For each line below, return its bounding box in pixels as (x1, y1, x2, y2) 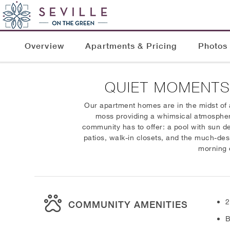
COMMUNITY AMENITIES (68, 198, 188, 210)
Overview (25, 41, 64, 51)
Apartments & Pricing (85, 41, 177, 51)
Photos (198, 41, 228, 51)
